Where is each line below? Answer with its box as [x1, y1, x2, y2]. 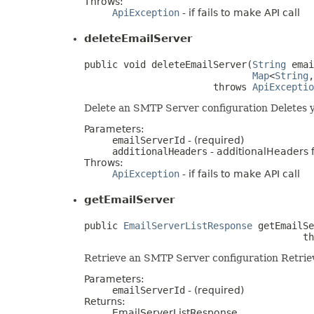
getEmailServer [84, 193, 175, 206]
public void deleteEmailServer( [84, 58, 252, 70]
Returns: [84, 295, 125, 307]
